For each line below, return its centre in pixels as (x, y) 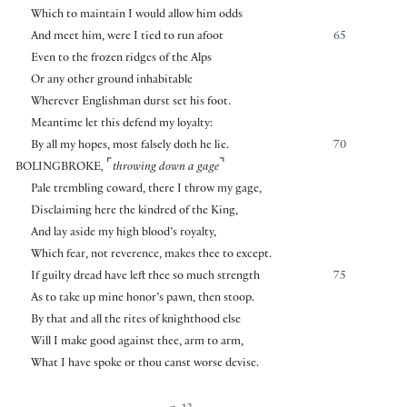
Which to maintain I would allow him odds (136, 15)
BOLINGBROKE (58, 168)
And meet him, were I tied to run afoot (127, 37)
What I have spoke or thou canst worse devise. (144, 364)
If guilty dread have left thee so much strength (145, 277)
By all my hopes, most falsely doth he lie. (129, 146)
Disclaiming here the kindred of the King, (134, 211)
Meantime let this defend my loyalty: (121, 124)
